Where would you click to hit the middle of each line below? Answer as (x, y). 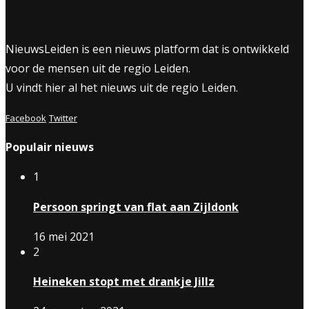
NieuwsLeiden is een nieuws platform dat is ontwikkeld (147, 49)
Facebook (26, 118)
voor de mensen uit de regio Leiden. (98, 68)
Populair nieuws (50, 147)
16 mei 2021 (64, 236)
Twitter (63, 118)
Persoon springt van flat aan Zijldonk (136, 207)
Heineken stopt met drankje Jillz (124, 282)
